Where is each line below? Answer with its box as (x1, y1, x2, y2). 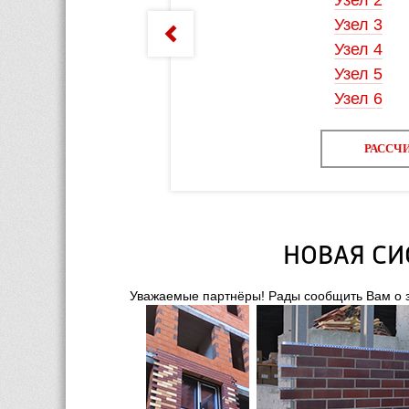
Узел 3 (280, 16, 329, 34)
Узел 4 (280, 40, 329, 58)
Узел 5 (280, 65, 329, 83)
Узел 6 (280, 89, 329, 108)
